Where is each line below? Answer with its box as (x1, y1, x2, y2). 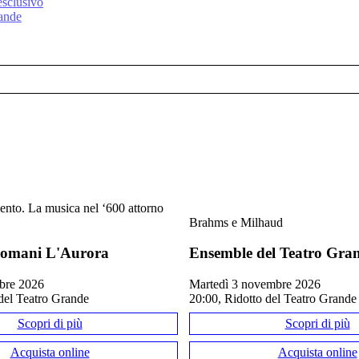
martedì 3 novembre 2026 (200, 276, 321, 291)
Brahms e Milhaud (189, 215, 283, 229)
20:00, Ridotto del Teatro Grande (189, 291, 357, 305)
